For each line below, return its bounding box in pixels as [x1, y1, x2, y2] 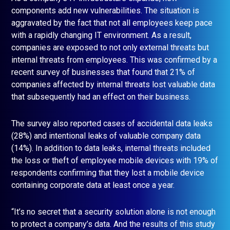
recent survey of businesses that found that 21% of [11, 67, 195, 78]
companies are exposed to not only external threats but [11, 43, 209, 53]
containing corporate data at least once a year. [11, 180, 175, 190]
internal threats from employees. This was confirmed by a [11, 55, 217, 65]
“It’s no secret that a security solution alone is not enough [11, 207, 216, 217]
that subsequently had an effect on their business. [11, 92, 190, 102]
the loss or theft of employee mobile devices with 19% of [11, 156, 218, 166]
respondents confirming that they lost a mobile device [11, 168, 204, 178]
